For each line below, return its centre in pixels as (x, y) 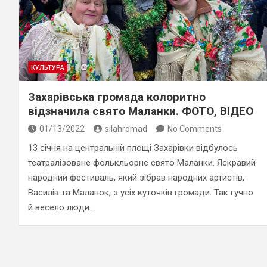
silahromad (126, 128)
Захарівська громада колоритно (117, 97)
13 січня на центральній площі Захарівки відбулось (133, 148)
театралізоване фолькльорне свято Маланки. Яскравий (142, 162)
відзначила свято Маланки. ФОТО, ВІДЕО (141, 111)
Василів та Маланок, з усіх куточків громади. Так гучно (141, 192)
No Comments (195, 128)
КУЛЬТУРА (48, 67)
